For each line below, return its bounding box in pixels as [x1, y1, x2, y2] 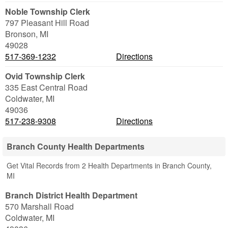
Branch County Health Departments [7, 140, 145, 152]
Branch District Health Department [5, 189, 137, 201]
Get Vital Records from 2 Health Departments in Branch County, [7, 160, 212, 170]
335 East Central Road [5, 81, 88, 93]
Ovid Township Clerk [5, 70, 85, 82]
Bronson [5, 28, 36, 40]
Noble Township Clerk [5, 6, 90, 17]
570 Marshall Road [5, 201, 74, 212]
